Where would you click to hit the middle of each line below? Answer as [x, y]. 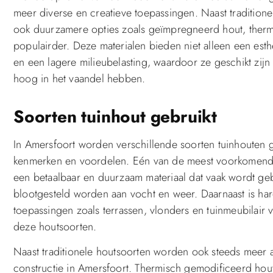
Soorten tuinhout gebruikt [115, 116]
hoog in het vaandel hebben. [80, 78]
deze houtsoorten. [55, 226]
